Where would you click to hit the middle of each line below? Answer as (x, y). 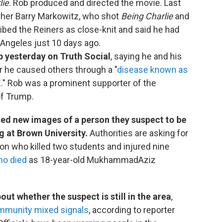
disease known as (152, 70)
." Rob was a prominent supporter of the (79, 83)
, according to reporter (132, 210)
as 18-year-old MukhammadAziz (91, 160)
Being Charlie (147, 16)
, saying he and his (146, 56)
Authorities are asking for (139, 133)
